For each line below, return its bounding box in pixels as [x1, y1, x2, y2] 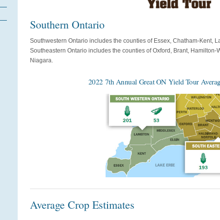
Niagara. [30, 56, 53, 64]
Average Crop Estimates [30, 197, 135, 212]
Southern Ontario [30, 17, 105, 31]
